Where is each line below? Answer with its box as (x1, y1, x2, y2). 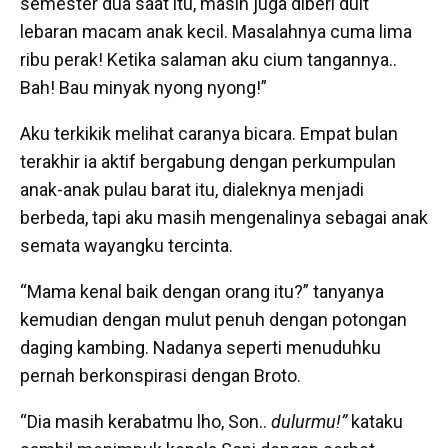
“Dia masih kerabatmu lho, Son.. (20, 411, 271, 433)
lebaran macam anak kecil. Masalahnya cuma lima (20, 21, 412, 43)
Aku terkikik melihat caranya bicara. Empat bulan (20, 123, 398, 145)
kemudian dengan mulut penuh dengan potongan (20, 309, 407, 331)
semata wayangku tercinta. (20, 235, 233, 257)
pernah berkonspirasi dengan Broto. (20, 365, 301, 387)
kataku (347, 411, 403, 433)
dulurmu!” (271, 411, 347, 433)
